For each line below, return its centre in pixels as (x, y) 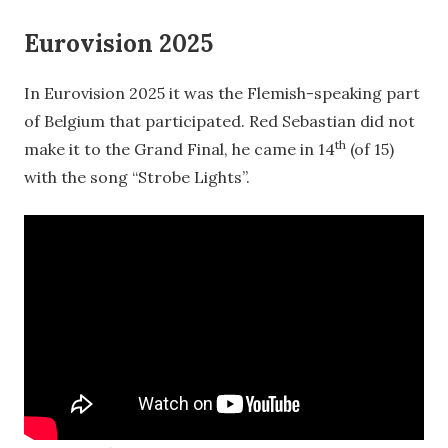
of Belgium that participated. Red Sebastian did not (219, 120)
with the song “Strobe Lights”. (137, 176)
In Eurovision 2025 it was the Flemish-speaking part (222, 92)
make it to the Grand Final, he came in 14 (179, 148)
